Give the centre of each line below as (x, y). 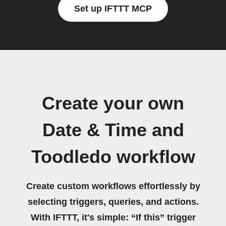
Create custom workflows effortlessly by (113, 186)
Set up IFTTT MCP (113, 9)
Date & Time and (113, 130)
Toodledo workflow (113, 157)
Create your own (113, 103)
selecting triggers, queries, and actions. (113, 202)
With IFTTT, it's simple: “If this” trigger (113, 217)
